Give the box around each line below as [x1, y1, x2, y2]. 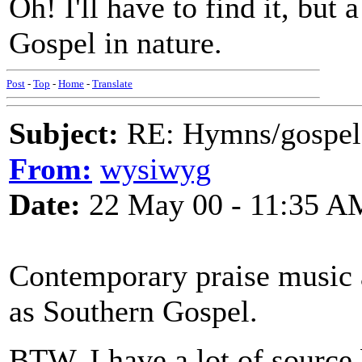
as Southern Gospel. [9, 294, 258, 328]
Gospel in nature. [9, 26, 222, 60]
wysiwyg [100, 152, 211, 186]
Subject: [9, 116, 119, 150]
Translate [92, 78, 133, 90]
